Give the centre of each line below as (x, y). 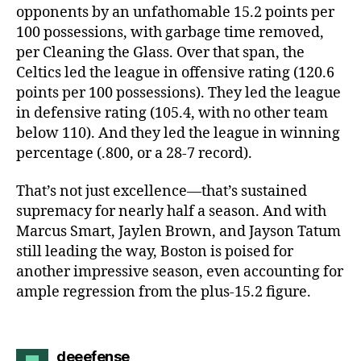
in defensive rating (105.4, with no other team (172, 113)
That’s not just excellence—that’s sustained (162, 191)
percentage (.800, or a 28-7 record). (134, 153)
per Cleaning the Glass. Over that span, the (160, 52)
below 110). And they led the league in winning (178, 133)
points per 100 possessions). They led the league (178, 93)
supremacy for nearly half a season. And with (171, 212)
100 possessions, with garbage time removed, (170, 32)
